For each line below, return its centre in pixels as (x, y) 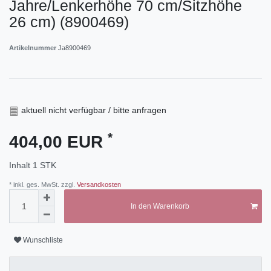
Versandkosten (98, 185)
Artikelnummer (34, 48)
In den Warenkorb (160, 207)
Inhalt (21, 165)
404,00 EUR (58, 142)
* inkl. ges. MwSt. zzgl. (42, 185)
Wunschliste (43, 240)
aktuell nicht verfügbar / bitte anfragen (94, 110)
